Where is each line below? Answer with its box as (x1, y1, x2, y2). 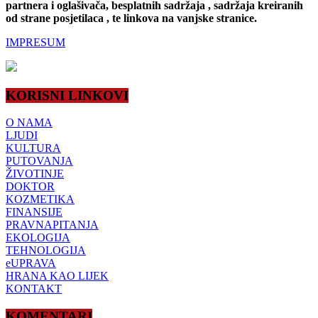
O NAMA (6, 116, 53, 129)
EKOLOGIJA (6, 231, 70, 244)
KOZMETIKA (6, 193, 75, 206)
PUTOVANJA (6, 155, 73, 168)
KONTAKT (6, 283, 62, 295)
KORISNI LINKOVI (6, 87, 128, 103)
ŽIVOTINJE (6, 168, 64, 180)
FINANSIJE (6, 206, 62, 219)
